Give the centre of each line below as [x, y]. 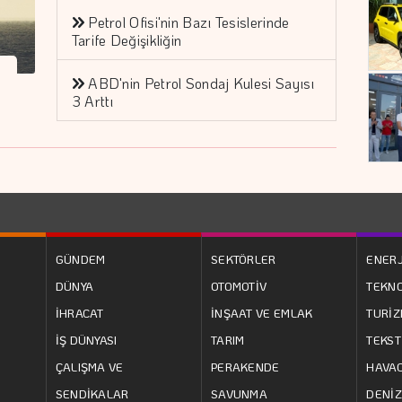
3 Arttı [92, 100]
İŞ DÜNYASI [86, 339]
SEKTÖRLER [243, 258]
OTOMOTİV [239, 285]
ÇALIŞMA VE [89, 366]
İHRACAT [79, 312]
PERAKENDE [245, 366]
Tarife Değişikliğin [127, 39]
